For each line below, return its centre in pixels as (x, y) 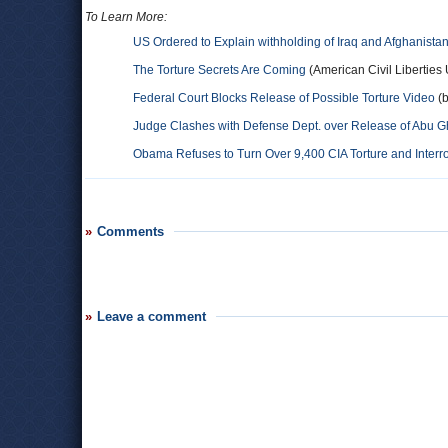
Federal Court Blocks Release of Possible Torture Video (284, 98)
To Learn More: (126, 17)
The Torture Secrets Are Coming (219, 70)
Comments (130, 231)
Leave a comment (151, 316)
